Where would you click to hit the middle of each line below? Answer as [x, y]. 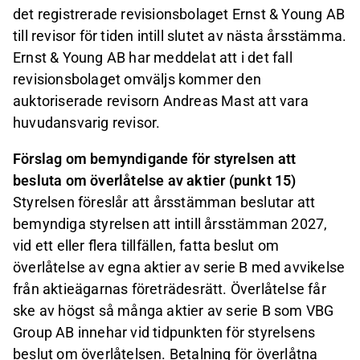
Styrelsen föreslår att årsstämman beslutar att [164, 202]
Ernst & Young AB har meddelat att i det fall [153, 57]
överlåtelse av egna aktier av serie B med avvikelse [179, 267]
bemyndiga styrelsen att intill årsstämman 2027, [170, 223]
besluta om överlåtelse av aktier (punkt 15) [155, 180]
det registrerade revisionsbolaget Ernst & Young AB [179, 14]
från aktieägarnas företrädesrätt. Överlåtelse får [170, 288]
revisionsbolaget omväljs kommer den [137, 79]
